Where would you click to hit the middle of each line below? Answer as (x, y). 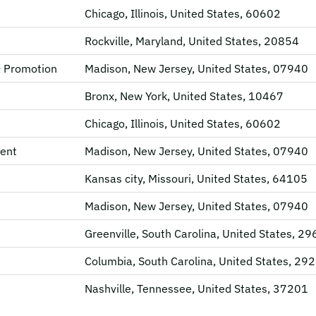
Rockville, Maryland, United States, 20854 (192, 41)
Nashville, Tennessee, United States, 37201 (196, 288)
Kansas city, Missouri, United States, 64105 (196, 178)
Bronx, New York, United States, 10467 (184, 96)
